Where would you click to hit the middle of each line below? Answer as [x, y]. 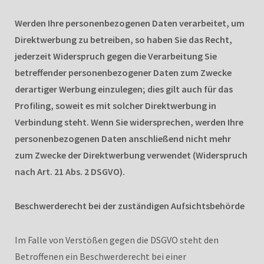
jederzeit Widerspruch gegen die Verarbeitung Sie [116, 56]
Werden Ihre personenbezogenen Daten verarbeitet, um [130, 23]
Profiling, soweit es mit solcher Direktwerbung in [115, 105]
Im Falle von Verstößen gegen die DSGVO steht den [117, 240]
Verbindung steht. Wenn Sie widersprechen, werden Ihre [129, 122]
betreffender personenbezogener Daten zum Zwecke [123, 72]
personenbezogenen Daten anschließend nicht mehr [123, 138]
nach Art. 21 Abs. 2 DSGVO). [70, 171]
